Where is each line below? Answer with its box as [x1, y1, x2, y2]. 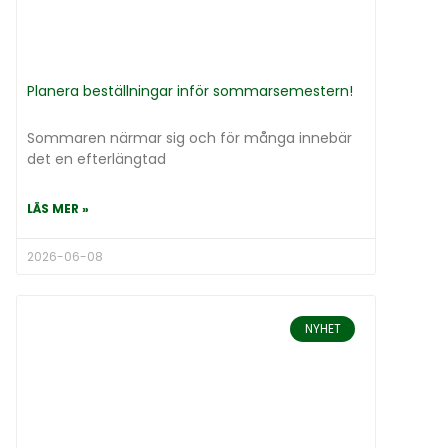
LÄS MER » [27, 199, 89, 217]
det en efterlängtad [27, 148, 166, 169]
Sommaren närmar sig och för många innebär [27, 127, 352, 148]
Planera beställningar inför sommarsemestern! [27, 80, 353, 101]
